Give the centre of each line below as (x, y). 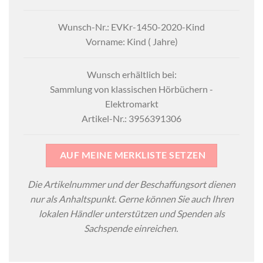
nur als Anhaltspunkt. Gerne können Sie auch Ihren (131, 198)
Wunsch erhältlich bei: (131, 74)
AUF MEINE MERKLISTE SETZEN (132, 155)
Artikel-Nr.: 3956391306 (131, 118)
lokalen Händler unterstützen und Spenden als (131, 213)
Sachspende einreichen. (131, 228)
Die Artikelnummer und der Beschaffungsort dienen (131, 184)
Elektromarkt (131, 103)
